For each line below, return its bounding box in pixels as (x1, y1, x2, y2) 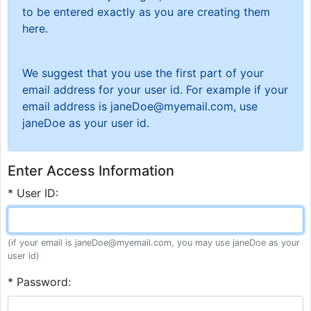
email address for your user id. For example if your (22, 83, 288, 97)
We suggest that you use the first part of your (22, 66, 264, 81)
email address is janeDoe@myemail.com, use (22, 99, 258, 114)
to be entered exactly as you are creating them (22, 5, 270, 19)
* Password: (8, 275, 71, 289)
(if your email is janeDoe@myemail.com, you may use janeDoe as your (8, 237, 300, 249)
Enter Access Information (8, 162, 174, 180)
